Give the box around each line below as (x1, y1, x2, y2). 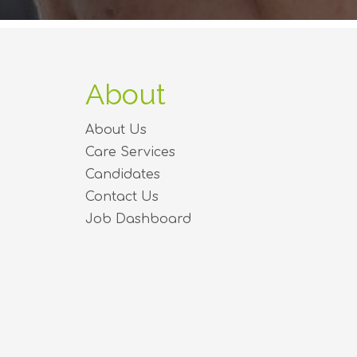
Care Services (85, 144, 175, 159)
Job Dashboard (85, 211, 191, 226)
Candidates (85, 167, 160, 182)
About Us (85, 122, 147, 137)
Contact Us (85, 189, 159, 204)
